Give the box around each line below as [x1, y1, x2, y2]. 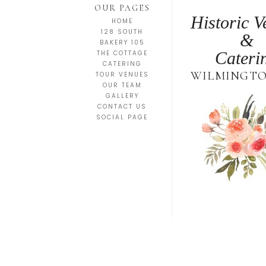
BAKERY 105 [99, 38, 145, 47]
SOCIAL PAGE [96, 113, 148, 122]
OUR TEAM [102, 81, 142, 90]
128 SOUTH [101, 27, 144, 36]
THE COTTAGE [96, 49, 148, 58]
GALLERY [105, 91, 139, 100]
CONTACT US [97, 102, 147, 111]
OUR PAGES [94, 3, 150, 13]
